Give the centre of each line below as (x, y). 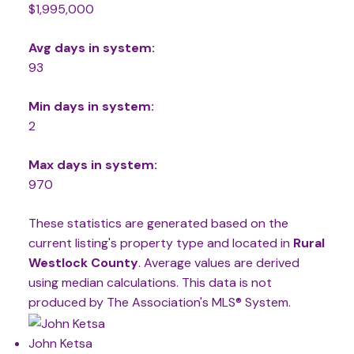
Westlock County (83, 263)
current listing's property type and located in (160, 243)
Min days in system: (91, 107)
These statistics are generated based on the (158, 224)
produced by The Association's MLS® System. (159, 303)
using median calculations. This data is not (150, 283)
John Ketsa (60, 343)
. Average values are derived (218, 263)
